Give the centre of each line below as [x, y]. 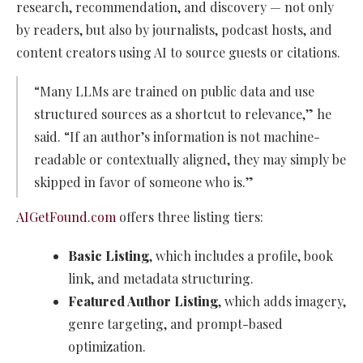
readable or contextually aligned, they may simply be [190, 160]
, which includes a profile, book [241, 256]
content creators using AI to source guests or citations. [178, 53]
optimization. [107, 347]
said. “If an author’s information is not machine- [177, 137]
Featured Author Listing [143, 301]
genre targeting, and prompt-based [175, 324]
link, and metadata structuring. [161, 279]
